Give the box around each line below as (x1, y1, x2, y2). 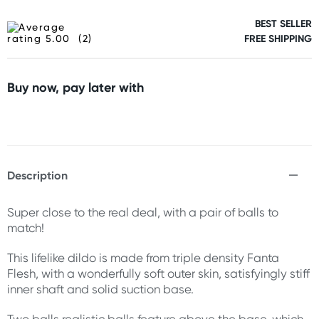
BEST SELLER (255, 17, 312, 30)
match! (7, 221, 44, 235)
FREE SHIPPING (244, 32, 312, 45)
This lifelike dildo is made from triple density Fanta (7, 251, 279, 265)
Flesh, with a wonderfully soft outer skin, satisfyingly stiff (7, 266, 310, 281)
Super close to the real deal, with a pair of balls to (7, 205, 278, 219)
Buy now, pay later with (7, 79, 144, 95)
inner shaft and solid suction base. (7, 282, 197, 296)
